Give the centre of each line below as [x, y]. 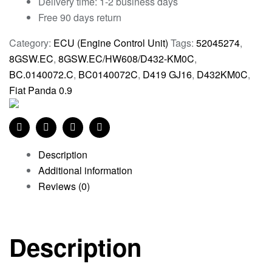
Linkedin [90, 137]
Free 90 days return [80, 17]
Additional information [85, 170]
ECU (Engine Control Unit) [111, 42]
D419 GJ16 [167, 74]
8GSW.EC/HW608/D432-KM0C [126, 58]
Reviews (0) [64, 186]
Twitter [59, 137]
